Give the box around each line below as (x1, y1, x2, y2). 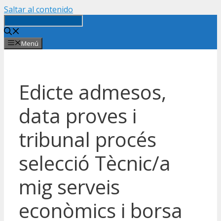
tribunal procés (19, 126, 156, 153)
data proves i (19, 102, 137, 130)
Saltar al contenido (4, 4, 73, 15)
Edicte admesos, (19, 78, 166, 106)
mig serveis (19, 173, 120, 201)
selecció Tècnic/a (19, 149, 171, 177)
